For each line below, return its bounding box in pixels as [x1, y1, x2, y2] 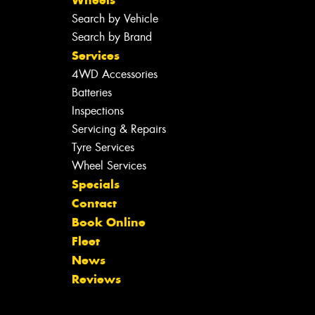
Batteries [71, 84, 112, 100]
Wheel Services [71, 157, 146, 173]
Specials [71, 176, 120, 192]
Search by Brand [71, 29, 152, 44]
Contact [71, 195, 117, 211]
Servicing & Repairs [71, 121, 166, 136]
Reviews [71, 271, 121, 287]
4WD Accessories [71, 66, 157, 82]
